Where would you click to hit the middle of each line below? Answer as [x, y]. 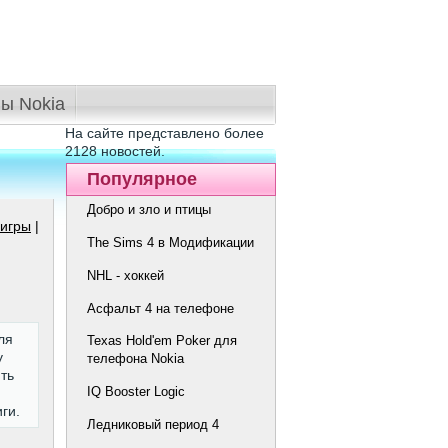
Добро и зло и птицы [149, 209]
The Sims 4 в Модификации [170, 242]
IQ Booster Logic [136, 392]
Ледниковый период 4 [153, 425]
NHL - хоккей [125, 275]
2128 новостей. [117, 151]
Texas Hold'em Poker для [162, 341]
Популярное [142, 179]
